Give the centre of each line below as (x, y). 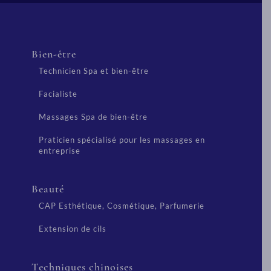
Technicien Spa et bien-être (94, 71)
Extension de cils (73, 229)
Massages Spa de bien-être (93, 117)
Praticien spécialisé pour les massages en (122, 140)
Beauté (48, 189)
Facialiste (58, 94)
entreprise (60, 151)
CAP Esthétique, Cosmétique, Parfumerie (122, 206)
